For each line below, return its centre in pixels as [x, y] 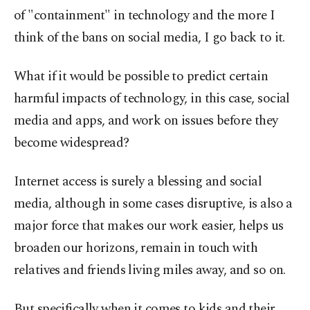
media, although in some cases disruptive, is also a [153, 204]
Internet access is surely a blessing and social [138, 182]
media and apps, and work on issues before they [146, 121]
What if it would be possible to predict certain [141, 77]
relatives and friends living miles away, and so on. [150, 271]
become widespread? [72, 143]
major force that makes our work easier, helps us [149, 226]
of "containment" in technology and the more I [145, 16]
